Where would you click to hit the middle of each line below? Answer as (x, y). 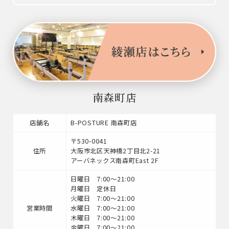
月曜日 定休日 (94, 188)
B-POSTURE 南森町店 (104, 122)
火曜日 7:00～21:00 (103, 198)
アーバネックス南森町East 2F (114, 160)
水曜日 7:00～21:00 (103, 208)
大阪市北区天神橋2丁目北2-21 (116, 151)
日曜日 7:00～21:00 (103, 179)
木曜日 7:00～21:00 (103, 217)
